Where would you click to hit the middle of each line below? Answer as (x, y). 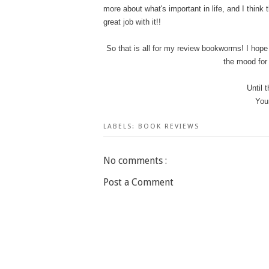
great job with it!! (132, 22)
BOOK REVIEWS (169, 127)
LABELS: (121, 127)
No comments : (135, 161)
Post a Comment (138, 182)
